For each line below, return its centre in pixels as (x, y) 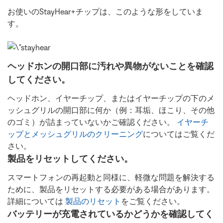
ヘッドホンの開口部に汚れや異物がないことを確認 (111, 66)
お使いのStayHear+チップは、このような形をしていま (105, 11)
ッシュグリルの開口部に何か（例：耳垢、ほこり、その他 (111, 110)
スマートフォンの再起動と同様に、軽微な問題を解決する (111, 177)
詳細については (36, 201)
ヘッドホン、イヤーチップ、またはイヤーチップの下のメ (111, 98)
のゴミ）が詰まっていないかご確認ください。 (92, 122)
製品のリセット (93, 201)
